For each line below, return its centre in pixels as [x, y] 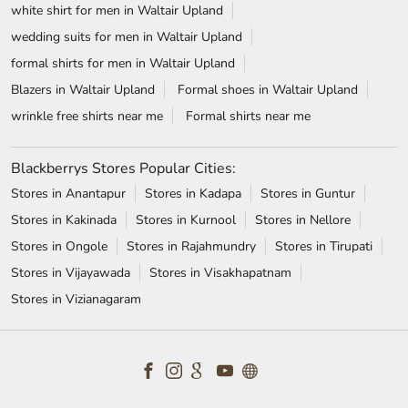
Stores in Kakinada [64, 43]
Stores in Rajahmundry [191, 69]
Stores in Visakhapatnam [220, 96]
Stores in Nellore [303, 43]
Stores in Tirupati [324, 69]
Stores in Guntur [308, 16]
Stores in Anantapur [68, 16]
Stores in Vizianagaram [76, 122]
